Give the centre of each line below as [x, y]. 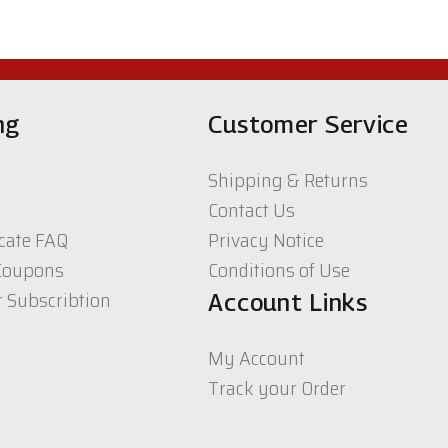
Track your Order [277, 388]
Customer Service [308, 124]
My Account [257, 358]
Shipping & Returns [288, 180]
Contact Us [252, 210]
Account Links [288, 302]
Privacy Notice [266, 240]
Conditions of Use [279, 270]
